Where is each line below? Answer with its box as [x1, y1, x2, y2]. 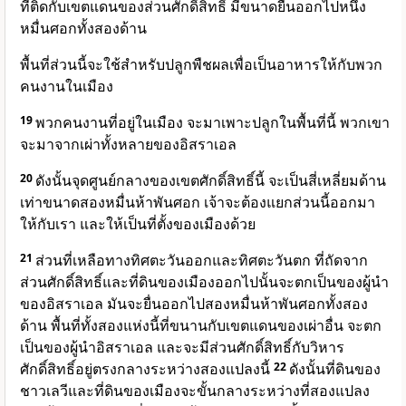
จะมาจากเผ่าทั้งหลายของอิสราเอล [20, 134, 237, 155]
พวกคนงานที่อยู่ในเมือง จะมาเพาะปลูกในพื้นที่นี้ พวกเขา [35, 112, 390, 133]
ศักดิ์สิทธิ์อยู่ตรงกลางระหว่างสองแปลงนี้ [20, 359, 274, 380]
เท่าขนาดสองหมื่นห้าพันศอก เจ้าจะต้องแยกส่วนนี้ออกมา [20, 192, 375, 213]
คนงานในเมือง [20, 76, 113, 97]
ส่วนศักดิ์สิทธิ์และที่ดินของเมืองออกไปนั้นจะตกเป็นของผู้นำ [20, 272, 389, 293]
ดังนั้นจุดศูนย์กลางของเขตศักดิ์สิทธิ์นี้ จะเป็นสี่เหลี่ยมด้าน [35, 170, 386, 191]
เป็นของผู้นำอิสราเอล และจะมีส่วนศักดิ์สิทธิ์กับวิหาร [20, 337, 344, 358]
